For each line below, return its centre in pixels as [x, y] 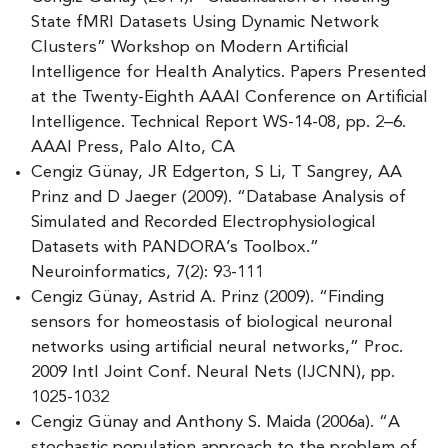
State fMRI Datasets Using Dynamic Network [205, 22]
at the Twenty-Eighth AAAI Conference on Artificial [229, 97]
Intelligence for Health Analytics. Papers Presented [228, 72]
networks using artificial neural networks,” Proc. [217, 347]
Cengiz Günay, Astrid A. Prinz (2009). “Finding [207, 297]
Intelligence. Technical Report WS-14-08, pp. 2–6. [218, 122]
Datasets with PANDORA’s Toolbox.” [175, 247]
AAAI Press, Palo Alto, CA [133, 147]
